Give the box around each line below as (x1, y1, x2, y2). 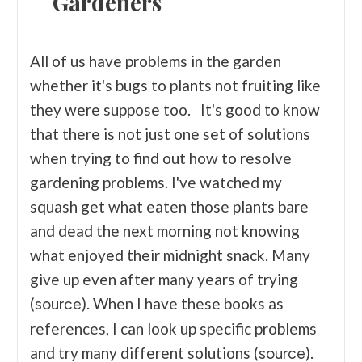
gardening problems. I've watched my (30, 172, 282, 192)
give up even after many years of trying (30, 269, 298, 288)
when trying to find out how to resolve (30, 148, 292, 167)
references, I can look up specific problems (30, 318, 317, 338)
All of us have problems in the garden (30, 51, 281, 70)
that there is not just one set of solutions (30, 124, 310, 143)
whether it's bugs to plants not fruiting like (30, 75, 321, 95)
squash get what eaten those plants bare (30, 196, 309, 216)
